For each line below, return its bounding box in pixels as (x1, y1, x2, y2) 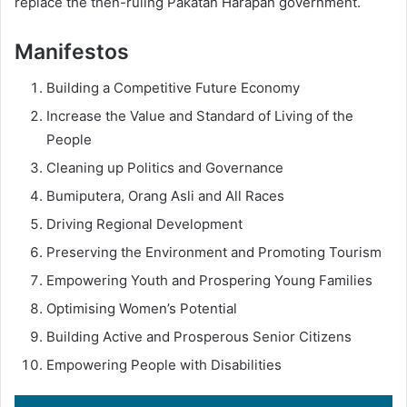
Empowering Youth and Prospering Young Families (46, 272, 372, 290)
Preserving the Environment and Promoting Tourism (46, 243, 382, 262)
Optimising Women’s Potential (46, 300, 237, 318)
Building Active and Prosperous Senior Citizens (46, 328, 352, 346)
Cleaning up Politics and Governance (46, 159, 283, 177)
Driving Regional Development (46, 215, 243, 233)
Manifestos (15, 38, 129, 65)
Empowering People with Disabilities (46, 356, 282, 374)
